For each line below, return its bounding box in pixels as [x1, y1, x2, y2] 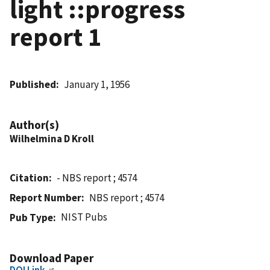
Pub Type [10, 210, 53, 224]
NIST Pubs [61, 210, 108, 224]
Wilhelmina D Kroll [10, 131, 94, 145]
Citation [10, 171, 49, 184]
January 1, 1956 [64, 77, 130, 91]
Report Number [10, 190, 81, 204]
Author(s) [10, 117, 59, 132]
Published [10, 77, 56, 91]
